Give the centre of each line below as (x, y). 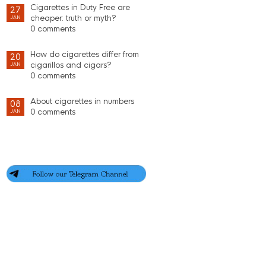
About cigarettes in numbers (82, 101)
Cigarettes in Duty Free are (80, 7)
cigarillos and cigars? (71, 65)
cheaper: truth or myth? (73, 18)
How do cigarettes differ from (85, 54)
